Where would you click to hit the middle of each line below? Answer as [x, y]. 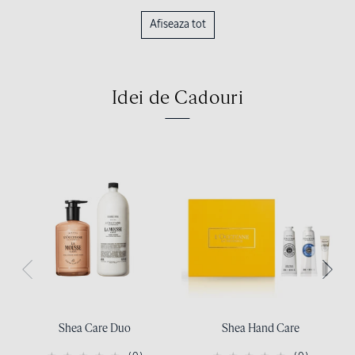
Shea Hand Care [260, 328]
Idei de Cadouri [177, 98]
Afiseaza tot [177, 24]
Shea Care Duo [95, 328]
